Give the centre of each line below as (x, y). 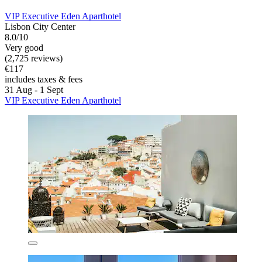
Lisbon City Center (40, 27)
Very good (24, 48)
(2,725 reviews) (34, 58)
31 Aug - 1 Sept (34, 90)
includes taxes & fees (44, 80)
